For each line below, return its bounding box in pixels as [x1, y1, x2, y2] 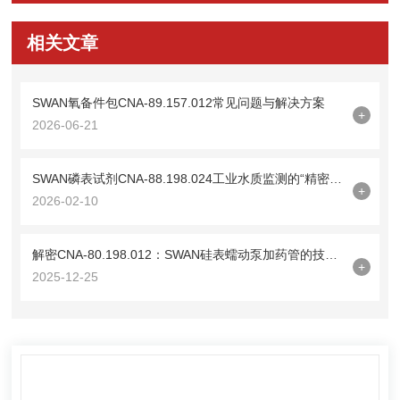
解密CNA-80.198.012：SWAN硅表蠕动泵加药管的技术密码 [325, 246, 338, 262]
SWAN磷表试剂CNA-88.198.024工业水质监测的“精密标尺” [329, 171, 343, 186]
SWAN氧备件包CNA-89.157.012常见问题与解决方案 [32, 95, 326, 110]
